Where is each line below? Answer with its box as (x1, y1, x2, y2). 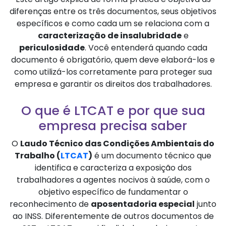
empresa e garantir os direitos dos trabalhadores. (14, 78, 212, 90)
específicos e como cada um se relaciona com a (17, 18, 209, 30)
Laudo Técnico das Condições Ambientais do (20, 137, 214, 149)
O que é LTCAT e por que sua (21, 101, 205, 120)
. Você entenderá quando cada (84, 42, 207, 54)
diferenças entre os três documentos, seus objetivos (10, 6, 216, 18)
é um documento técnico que (92, 149, 211, 161)
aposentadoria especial (91, 198, 195, 210)
